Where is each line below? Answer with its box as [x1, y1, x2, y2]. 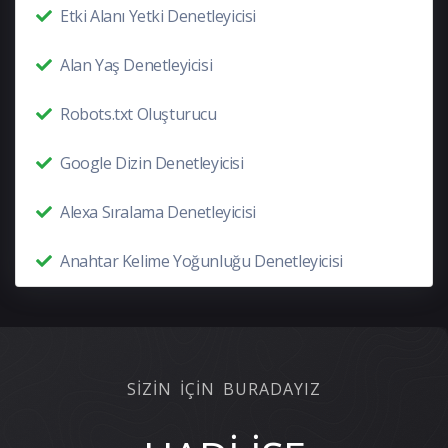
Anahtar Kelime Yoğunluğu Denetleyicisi [60, 250, 343, 272]
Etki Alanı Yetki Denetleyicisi [60, 5, 256, 27]
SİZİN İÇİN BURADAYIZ [127, 378, 321, 400]
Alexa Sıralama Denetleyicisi [60, 201, 256, 223]
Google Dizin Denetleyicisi [60, 152, 244, 174]
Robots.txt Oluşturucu [60, 103, 217, 125]
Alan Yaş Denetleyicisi [60, 54, 213, 76]
